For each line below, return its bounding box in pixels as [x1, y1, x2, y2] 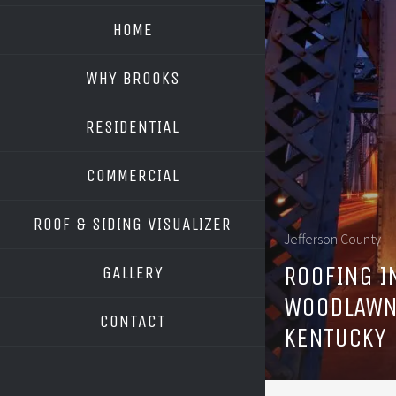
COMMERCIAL [86, 165, 179, 186]
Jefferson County [284, 229, 381, 247]
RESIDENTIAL [86, 117, 179, 137]
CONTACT [99, 311, 166, 331]
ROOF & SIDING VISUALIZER [34, 214, 232, 234]
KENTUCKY [284, 321, 386, 354]
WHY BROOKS [85, 68, 180, 88]
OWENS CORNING [97, 253, 190, 270]
